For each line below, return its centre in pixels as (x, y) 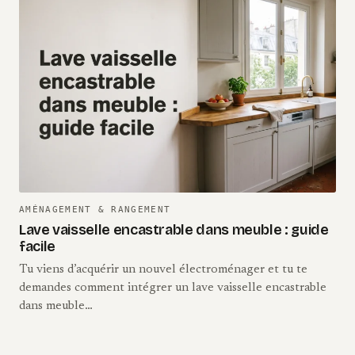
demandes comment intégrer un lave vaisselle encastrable (173, 288)
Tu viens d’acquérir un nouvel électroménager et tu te (163, 269)
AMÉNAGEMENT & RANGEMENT (95, 209)
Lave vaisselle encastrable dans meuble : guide (174, 229)
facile (37, 246)
